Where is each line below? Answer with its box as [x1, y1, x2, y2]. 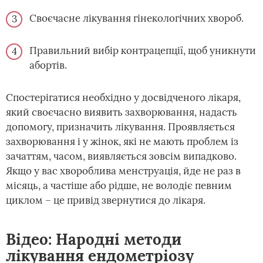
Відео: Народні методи [6, 229, 181, 249]
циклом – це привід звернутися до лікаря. [6, 193, 205, 207]
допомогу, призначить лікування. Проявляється [6, 120, 235, 133]
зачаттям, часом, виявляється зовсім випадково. [6, 149, 237, 163]
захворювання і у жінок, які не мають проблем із [6, 134, 238, 148]
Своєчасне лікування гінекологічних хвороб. [29, 11, 244, 25]
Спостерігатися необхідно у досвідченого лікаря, [6, 90, 241, 104]
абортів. [29, 58, 67, 72]
